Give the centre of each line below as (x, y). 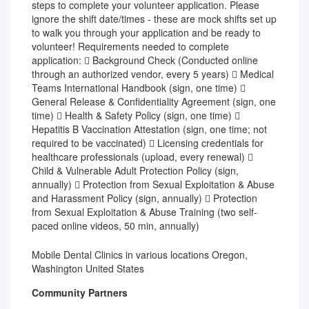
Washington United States (88, 268)
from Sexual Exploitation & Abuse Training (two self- (144, 212)
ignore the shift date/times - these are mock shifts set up (154, 19)
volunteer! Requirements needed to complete (130, 46)
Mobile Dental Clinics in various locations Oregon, (140, 255)
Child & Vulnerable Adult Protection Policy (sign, (135, 170)
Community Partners (80, 292)
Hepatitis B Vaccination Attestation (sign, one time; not (149, 129)
